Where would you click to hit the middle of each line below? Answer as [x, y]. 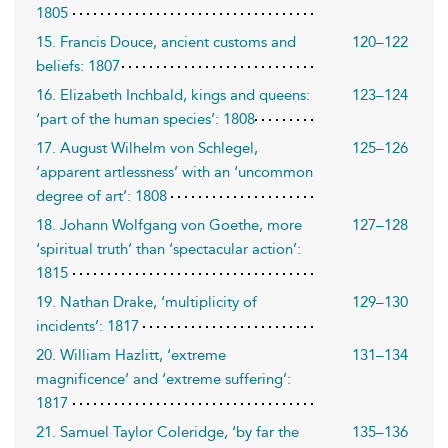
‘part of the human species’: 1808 [145, 119]
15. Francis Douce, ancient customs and [166, 42]
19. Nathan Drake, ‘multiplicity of [146, 302]
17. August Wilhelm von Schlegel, [147, 148]
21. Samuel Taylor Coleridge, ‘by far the [167, 432]
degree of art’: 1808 [101, 196]
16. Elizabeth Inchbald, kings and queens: [173, 95]
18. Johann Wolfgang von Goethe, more [169, 225]
